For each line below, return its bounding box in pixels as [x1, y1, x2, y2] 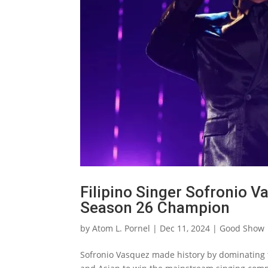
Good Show [220, 222, 265, 234]
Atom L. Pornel [92, 222, 151, 234]
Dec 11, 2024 [160, 222, 211, 234]
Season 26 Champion [80, 198, 230, 217]
